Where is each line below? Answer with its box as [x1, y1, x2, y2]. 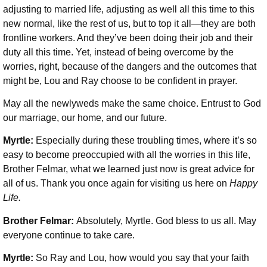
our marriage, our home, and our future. [3, 113, 167, 123]
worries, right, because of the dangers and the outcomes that [3, 61, 256, 72]
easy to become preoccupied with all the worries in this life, [3, 150, 250, 160]
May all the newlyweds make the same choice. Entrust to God [3, 98, 261, 109]
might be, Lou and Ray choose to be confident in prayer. [3, 75, 240, 86]
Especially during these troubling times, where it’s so [36, 135, 257, 146]
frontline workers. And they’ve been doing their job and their [3, 32, 253, 43]
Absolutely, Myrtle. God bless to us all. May [76, 215, 256, 226]
